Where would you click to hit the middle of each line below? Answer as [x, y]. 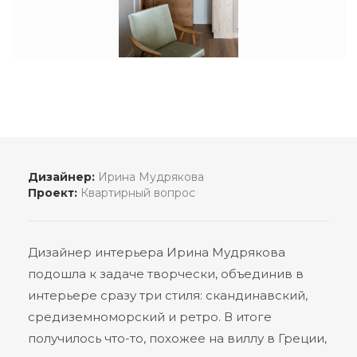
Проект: [53, 193]
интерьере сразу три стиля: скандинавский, [168, 295]
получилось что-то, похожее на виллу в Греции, [177, 338]
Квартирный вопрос [136, 193]
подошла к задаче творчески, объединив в [166, 274]
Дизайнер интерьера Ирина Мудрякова [157, 252]
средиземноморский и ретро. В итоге [150, 317]
